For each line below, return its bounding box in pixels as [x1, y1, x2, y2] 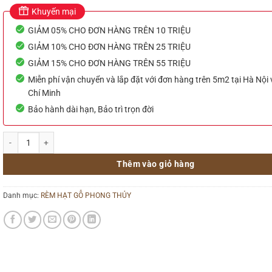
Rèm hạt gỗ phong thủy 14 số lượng [2, 132, 124, 142]
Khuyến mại [31, 7, 76, 17]
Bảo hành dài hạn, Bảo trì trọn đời [27, 104, 154, 115]
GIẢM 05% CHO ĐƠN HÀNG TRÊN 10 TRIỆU [27, 25, 191, 36]
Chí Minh [27, 88, 61, 98]
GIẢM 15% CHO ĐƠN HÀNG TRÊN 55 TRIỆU [27, 58, 191, 69]
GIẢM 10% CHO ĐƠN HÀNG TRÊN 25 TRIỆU [27, 42, 191, 52]
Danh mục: [2, 191, 41, 200]
